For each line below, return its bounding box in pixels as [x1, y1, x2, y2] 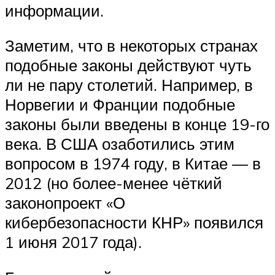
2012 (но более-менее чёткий [5, 173, 222, 193]
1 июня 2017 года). [5, 232, 142, 252]
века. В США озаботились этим [5, 134, 234, 154]
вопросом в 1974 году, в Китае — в [5, 153, 261, 174]
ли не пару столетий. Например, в [5, 75, 253, 95]
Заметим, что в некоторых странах [5, 36, 258, 56]
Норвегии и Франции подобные [5, 95, 235, 115]
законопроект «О [5, 193, 125, 213]
